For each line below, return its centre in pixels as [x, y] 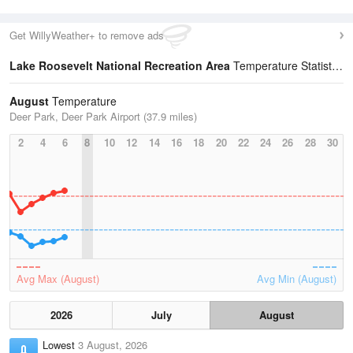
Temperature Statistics [281, 65]
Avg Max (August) [58, 279]
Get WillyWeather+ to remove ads [87, 35]
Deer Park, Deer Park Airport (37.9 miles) [103, 116]
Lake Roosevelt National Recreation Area [120, 65]
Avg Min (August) [297, 279]
